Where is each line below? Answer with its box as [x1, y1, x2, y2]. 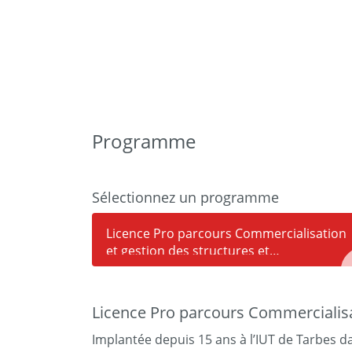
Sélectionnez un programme [92, 188, 279, 207]
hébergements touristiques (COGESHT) [106, 259, 337, 277]
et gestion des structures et [106, 242, 269, 259]
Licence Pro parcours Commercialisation [106, 225, 346, 242]
